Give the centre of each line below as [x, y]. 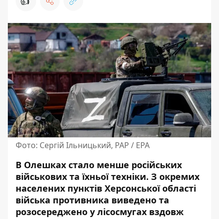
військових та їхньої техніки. [83, 176]
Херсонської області [149, 188]
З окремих [175, 176]
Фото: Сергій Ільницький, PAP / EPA [83, 145]
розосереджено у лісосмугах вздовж [100, 212]
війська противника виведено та [92, 200]
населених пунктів [59, 188]
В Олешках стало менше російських [99, 165]
